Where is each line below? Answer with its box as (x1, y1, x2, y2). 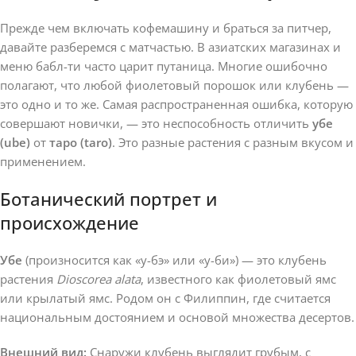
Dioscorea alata (56, 270, 141, 287)
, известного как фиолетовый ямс (141, 270, 336, 287)
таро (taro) (49, 133, 112, 150)
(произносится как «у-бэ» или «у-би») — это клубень (22, 251, 327, 268)
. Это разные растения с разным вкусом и (112, 133, 354, 150)
